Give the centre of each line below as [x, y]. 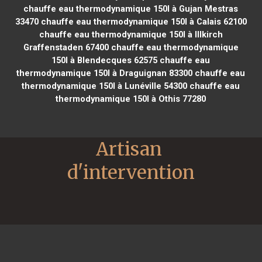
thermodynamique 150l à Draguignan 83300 [105, 73]
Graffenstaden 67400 [66, 47]
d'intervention [131, 172]
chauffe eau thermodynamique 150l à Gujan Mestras [131, 8]
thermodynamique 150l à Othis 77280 [131, 99]
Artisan [129, 149]
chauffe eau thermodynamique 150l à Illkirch [131, 34]
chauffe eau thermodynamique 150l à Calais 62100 [142, 21]
